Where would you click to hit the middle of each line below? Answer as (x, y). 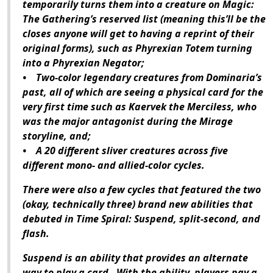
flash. (36, 234)
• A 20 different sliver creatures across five (125, 151)
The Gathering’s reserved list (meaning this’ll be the (144, 19)
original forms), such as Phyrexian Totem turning (137, 48)
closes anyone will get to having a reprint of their (138, 34)
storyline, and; (57, 136)
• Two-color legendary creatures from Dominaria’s (142, 78)
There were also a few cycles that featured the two (142, 190)
